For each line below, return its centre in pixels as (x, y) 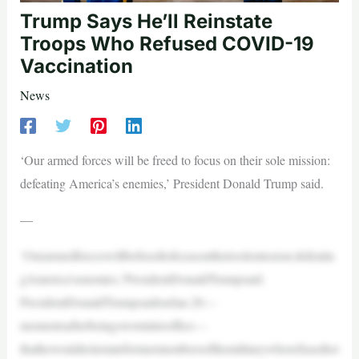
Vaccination (76, 66)
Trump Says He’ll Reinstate (146, 21)
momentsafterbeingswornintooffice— (113, 325)
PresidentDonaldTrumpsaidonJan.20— (118, 301)
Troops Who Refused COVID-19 (167, 43)
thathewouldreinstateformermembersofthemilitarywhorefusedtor (179, 348)
